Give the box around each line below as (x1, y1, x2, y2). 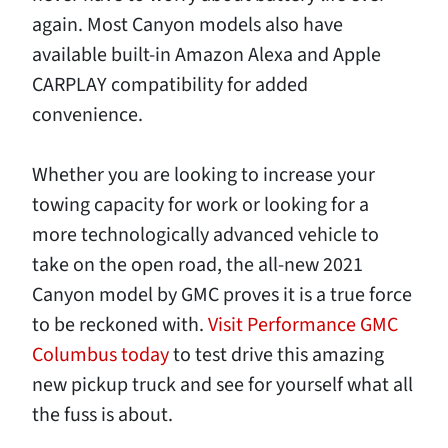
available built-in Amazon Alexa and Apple (32, 41, 381, 69)
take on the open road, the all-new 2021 (32, 251, 363, 279)
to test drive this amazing (173, 341, 384, 369)
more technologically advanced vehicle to (32, 221, 379, 249)
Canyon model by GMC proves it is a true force (32, 281, 412, 309)
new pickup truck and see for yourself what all (32, 371, 413, 399)
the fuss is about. (32, 401, 173, 429)
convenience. (32, 101, 143, 129)
